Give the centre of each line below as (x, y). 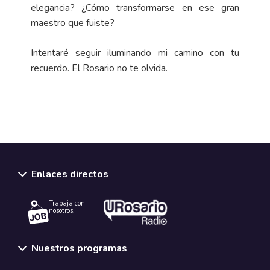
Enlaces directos (70, 174)
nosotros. (62, 211)
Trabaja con (67, 204)
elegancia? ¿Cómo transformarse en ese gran (135, 8)
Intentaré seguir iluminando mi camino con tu (135, 53)
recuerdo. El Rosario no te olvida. (99, 68)
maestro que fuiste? (73, 23)
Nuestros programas (79, 248)
